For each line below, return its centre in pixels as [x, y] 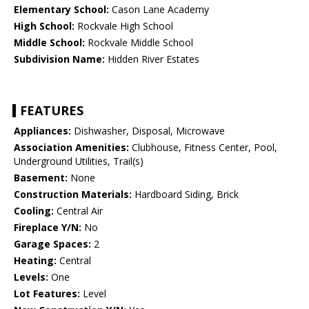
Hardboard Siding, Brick [185, 195]
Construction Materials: [73, 195]
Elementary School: [61, 10]
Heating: [35, 261]
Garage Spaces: [52, 244]
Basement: [41, 178]
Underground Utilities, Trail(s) [79, 161]
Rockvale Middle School [139, 43]
